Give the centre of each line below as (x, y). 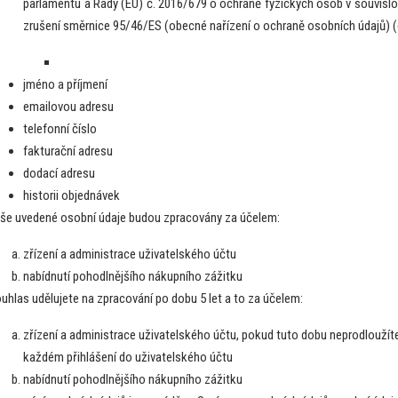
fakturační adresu (68, 151)
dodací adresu (60, 173)
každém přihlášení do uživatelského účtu (128, 357)
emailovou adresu (69, 106)
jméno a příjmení (66, 84)
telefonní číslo (60, 128)
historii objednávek (72, 195)
